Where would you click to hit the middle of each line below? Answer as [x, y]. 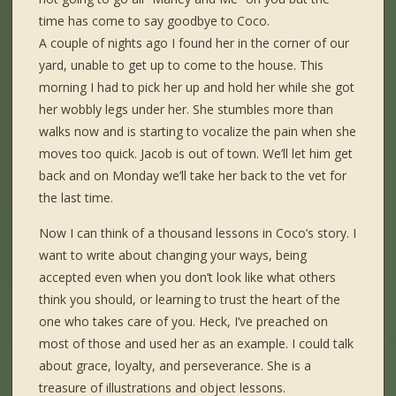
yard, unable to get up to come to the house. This [182, 65]
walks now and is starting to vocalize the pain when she [198, 132]
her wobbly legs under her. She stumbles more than [187, 110]
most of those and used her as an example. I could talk [197, 344]
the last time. [76, 198]
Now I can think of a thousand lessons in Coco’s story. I [198, 233]
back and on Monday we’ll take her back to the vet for [193, 176]
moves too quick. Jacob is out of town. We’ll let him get [196, 154]
